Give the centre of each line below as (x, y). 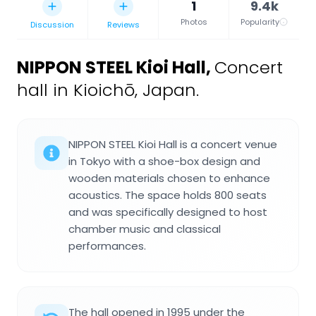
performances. (107, 245)
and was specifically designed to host (168, 212)
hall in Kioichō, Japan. (108, 90)
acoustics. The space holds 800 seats (168, 195)
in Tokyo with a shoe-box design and (164, 161)
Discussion (52, 24)
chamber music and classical (145, 229)
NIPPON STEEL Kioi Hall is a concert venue (173, 144)
